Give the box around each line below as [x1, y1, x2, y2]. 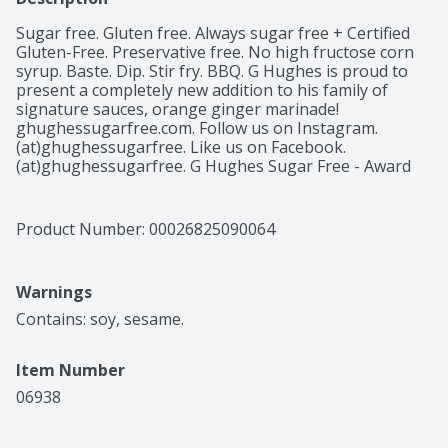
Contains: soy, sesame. [16, 308, 184, 331]
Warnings [16, 281, 92, 304]
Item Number [16, 359, 125, 382]
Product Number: [16, 218, 149, 241]
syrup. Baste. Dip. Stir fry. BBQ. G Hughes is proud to [16, 60, 408, 83]
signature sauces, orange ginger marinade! [16, 98, 339, 121]
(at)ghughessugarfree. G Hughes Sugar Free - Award [16, 155, 411, 178]
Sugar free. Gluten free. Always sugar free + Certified [16, 22, 410, 45]
